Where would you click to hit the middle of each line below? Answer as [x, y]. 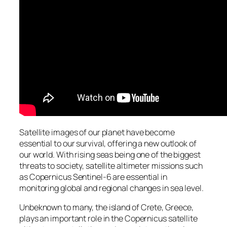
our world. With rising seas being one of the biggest [110, 154]
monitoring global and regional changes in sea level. [111, 188]
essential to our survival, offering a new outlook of [108, 143]
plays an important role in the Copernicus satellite [108, 219]
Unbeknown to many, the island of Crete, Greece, [107, 207]
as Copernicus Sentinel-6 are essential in [93, 177]
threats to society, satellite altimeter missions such [111, 165]
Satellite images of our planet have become [97, 132]
